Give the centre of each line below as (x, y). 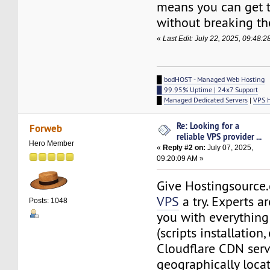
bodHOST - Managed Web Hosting (215, 80)
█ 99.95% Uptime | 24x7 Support (208, 90)
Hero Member (52, 143)
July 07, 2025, (230, 148)
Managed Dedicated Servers (206, 100)
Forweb (46, 128)
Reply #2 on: (184, 148)
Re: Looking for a (208, 126)
